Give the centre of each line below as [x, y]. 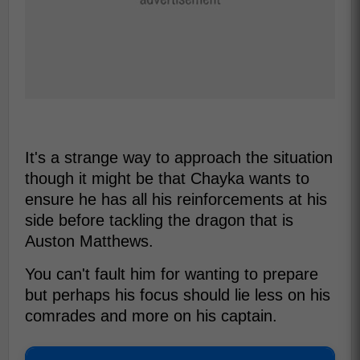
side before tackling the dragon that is [159, 220]
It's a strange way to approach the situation [179, 157]
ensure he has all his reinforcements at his [176, 199]
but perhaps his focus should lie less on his [178, 295]
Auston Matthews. [89, 241]
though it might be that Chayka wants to [167, 178]
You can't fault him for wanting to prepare [172, 274]
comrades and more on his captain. [151, 315]
